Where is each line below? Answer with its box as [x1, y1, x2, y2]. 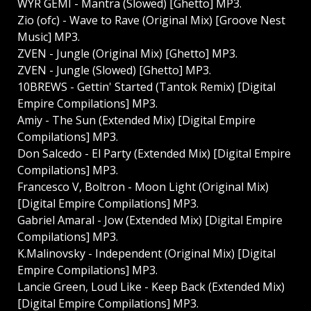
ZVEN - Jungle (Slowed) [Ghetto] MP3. [17, 62, 211, 78]
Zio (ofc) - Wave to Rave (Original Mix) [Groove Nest [17, 12, 285, 28]
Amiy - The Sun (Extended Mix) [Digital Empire [17, 112, 255, 128]
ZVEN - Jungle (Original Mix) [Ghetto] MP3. [17, 46, 237, 62]
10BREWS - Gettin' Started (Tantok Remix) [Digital [17, 79, 276, 95]
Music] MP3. [17, 29, 80, 45]
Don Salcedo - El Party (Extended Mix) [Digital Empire [17, 146, 291, 162]
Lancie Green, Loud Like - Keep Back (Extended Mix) [17, 279, 285, 295]
